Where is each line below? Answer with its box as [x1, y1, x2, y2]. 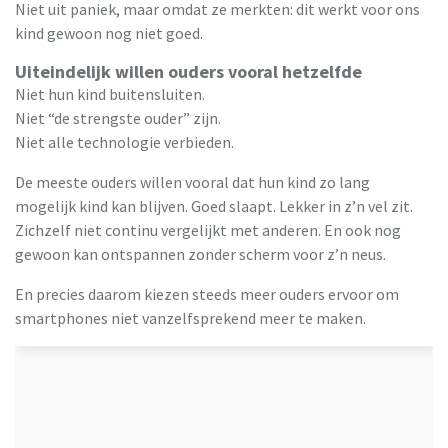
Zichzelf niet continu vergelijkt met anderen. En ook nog [15, 220, 401, 241]
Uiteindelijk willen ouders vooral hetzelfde [15, 60, 362, 84]
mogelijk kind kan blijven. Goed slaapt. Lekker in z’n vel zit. [15, 196, 413, 217]
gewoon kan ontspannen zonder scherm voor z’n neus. [15, 244, 386, 265]
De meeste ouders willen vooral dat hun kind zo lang [15, 172, 370, 193]
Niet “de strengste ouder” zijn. [15, 108, 221, 129]
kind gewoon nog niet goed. [15, 23, 203, 44]
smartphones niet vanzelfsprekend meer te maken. [15, 308, 366, 329]
